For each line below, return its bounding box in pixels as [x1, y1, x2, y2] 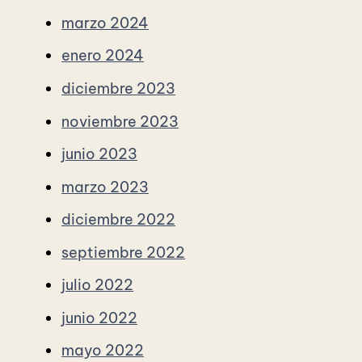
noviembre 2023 [61, 112, 179, 131]
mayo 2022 [61, 341, 145, 360]
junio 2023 [61, 145, 138, 164]
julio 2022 [61, 276, 134, 295]
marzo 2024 [61, 13, 149, 32]
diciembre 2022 [61, 210, 176, 229]
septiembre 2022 [61, 242, 186, 262]
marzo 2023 [61, 177, 149, 196]
